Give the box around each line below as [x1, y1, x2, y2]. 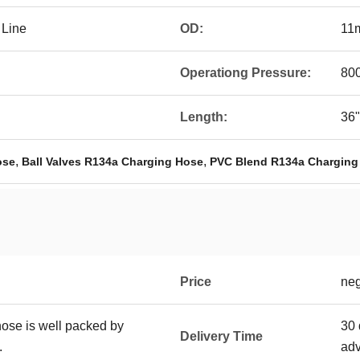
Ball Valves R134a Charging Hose [22, 155, 203, 168]
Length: [180, 110, 227, 124]
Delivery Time [180, 329, 263, 343]
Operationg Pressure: [180, 66, 311, 80]
